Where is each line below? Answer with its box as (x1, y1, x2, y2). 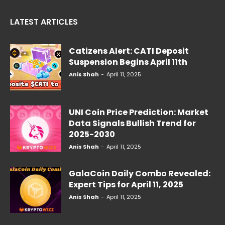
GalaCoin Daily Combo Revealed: (69, 167, 210, 179)
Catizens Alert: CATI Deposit (69, 45, 189, 57)
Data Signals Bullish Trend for (69, 118, 196, 130)
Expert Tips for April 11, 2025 (69, 178, 183, 190)
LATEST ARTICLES (10, 16, 78, 28)
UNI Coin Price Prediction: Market (69, 106, 208, 119)
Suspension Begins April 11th (69, 56, 187, 68)
